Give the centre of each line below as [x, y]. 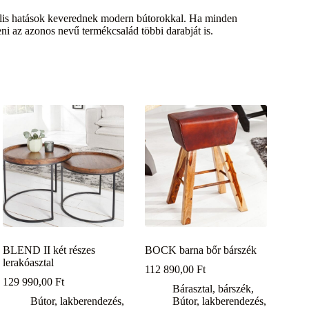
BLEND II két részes [49, 250]
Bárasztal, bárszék [212, 288]
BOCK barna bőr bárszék [201, 250]
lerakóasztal [29, 262]
